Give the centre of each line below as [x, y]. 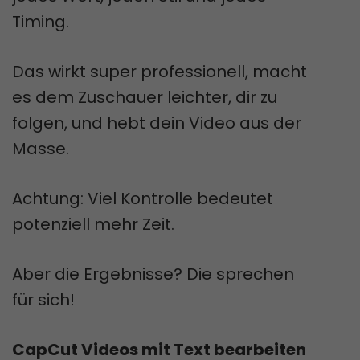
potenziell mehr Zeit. [93, 224]
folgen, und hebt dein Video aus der [157, 123]
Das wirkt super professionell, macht [160, 71]
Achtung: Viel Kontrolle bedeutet [143, 198]
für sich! [43, 299]
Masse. [41, 148]
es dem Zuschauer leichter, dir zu [145, 97]
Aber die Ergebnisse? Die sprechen [153, 274]
